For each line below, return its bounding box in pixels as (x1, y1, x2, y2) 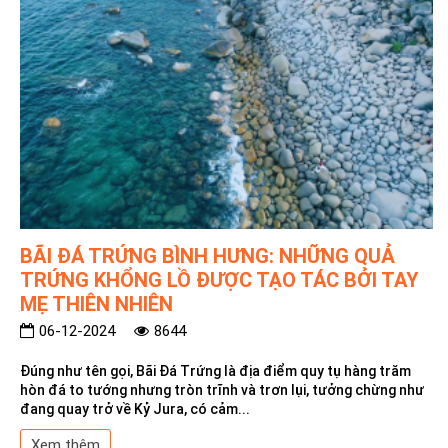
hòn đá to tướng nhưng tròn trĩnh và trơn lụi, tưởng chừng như (20, 381, 424, 398)
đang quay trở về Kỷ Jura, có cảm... (20, 400, 250, 417)
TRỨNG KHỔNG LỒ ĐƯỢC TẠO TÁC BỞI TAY (20, 267, 419, 292)
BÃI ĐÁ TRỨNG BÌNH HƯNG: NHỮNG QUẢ (20, 243, 395, 268)
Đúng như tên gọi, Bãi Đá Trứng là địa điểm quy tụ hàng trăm (20, 362, 411, 379)
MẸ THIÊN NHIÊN (20, 291, 173, 316)
